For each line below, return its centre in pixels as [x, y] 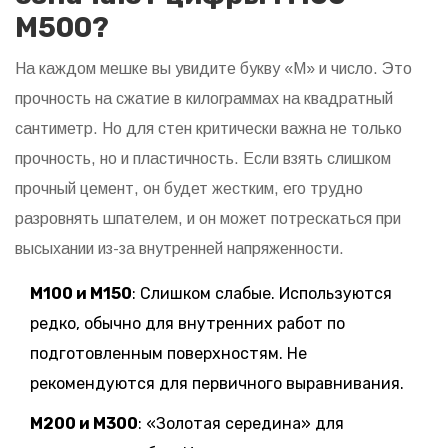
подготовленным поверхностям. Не [168, 354]
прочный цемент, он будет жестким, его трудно [189, 189]
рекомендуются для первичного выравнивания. [217, 384]
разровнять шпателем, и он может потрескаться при [208, 219]
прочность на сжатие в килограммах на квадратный [204, 99]
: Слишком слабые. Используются [262, 294]
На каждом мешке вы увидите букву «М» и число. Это [213, 69]
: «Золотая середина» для [241, 424]
